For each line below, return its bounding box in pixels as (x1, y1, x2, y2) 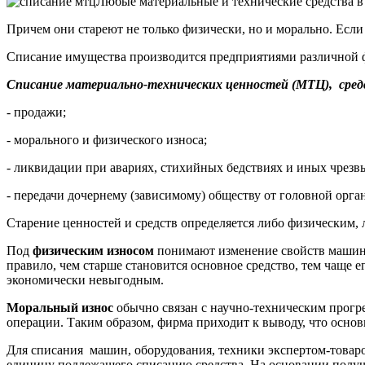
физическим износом (33, 243, 154, 257)
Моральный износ (7, 300, 117, 314)
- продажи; (7, 104, 66, 119)
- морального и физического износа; (7, 132, 207, 147)
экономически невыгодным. (7, 272, 164, 287)
